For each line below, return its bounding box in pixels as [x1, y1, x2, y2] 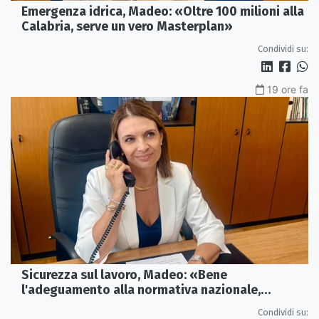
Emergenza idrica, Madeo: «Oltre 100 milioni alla [21, 4, 304, 20]
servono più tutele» [21, 296, 138, 313]
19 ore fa [267, 83, 308, 96]
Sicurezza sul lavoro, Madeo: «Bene [21, 266, 227, 283]
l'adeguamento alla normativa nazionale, [21, 281, 261, 298]
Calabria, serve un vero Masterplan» [21, 19, 233, 35]
